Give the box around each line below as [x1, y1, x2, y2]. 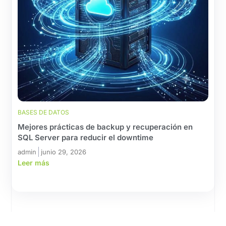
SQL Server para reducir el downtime [18, 133, 154, 143]
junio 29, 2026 [41, 148, 87, 156]
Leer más [18, 158, 50, 167]
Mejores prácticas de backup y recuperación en [18, 122, 193, 132]
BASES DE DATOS [18, 108, 70, 117]
